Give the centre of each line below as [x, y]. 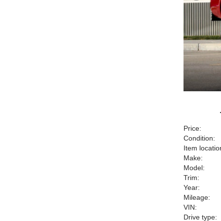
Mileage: [197, 197]
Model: [194, 168]
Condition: [199, 138]
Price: [192, 128]
